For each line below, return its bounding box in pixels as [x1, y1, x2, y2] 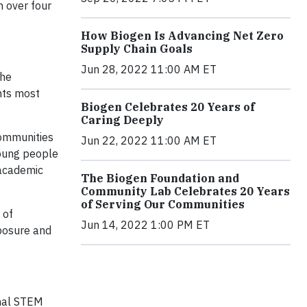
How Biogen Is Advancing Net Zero [81, 28, 284, 42]
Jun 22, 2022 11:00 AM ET [81, 133, 217, 147]
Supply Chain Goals [81, 41, 193, 56]
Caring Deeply [81, 112, 164, 127]
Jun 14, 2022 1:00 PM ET [81, 217, 210, 232]
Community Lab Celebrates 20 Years [81, 184, 290, 198]
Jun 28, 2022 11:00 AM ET [81, 62, 217, 76]
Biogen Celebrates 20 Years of [81, 99, 255, 114]
